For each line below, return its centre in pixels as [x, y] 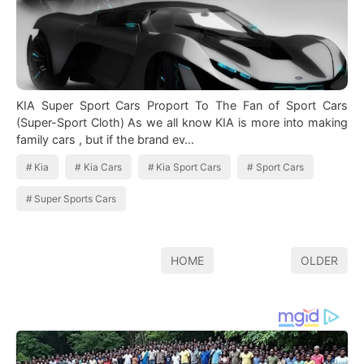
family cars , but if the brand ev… [105, 139]
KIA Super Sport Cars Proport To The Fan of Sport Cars [182, 105]
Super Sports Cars [76, 198]
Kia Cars [102, 167]
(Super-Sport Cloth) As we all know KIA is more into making [127, 122]
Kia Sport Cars [189, 167]
